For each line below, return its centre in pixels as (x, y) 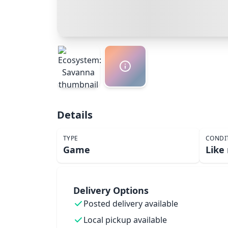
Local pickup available (125, 220)
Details (75, 115)
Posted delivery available (131, 204)
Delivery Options (111, 190)
